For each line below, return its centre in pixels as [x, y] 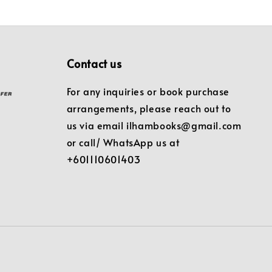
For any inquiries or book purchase [148, 91]
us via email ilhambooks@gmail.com [154, 125]
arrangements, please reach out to [149, 108]
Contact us [94, 63]
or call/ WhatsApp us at [123, 142]
